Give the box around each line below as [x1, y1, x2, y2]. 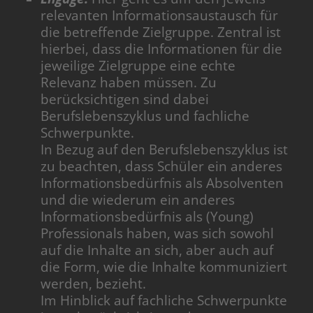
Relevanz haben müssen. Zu [41, 73, 217, 92]
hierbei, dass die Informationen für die [41, 39, 283, 58]
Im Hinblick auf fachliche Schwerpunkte [41, 291, 288, 310]
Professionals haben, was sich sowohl [41, 224, 275, 242]
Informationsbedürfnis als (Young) [41, 207, 254, 226]
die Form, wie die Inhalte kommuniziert [41, 257, 288, 276]
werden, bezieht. [41, 274, 147, 293]
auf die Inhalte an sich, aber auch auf [41, 240, 274, 259]
